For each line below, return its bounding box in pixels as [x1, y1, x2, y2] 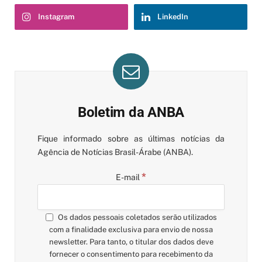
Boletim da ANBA [77, 104, 185, 121]
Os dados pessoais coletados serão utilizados [56, 213, 217, 222]
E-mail [116, 173, 142, 182]
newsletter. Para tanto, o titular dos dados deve [49, 237, 213, 247]
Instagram [38, 12, 74, 22]
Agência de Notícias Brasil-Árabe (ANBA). [37, 147, 193, 157]
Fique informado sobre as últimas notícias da [37, 134, 225, 144]
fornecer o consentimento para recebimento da [49, 250, 213, 259]
